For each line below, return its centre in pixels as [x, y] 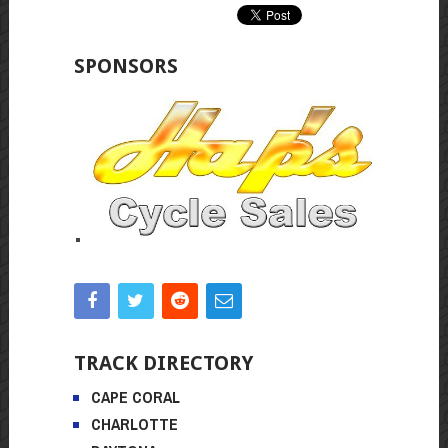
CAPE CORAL [135, 396]
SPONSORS [125, 65]
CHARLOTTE [134, 423]
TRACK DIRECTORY [163, 362]
